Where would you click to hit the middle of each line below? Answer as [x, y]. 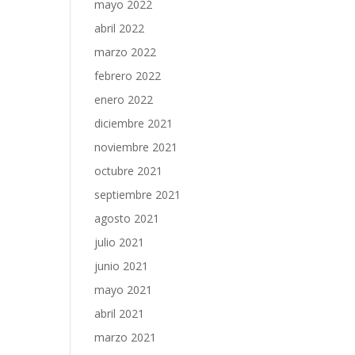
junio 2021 [122, 266]
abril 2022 [120, 28]
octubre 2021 [129, 171]
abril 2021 [120, 313]
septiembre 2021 [138, 195]
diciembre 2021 [134, 123]
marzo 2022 [126, 52]
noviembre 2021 [136, 147]
